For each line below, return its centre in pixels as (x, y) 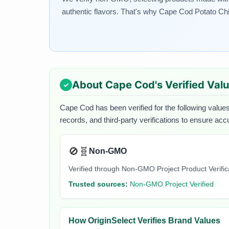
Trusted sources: (98, 184)
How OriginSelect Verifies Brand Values (144, 220)
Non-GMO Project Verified (172, 184)
